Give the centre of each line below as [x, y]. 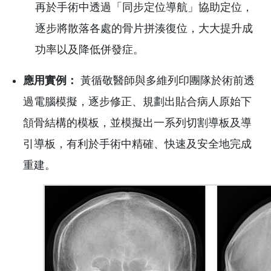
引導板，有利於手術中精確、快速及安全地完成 [137, 144]
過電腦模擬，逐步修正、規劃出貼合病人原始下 [137, 101]
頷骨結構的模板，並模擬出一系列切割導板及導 [137, 122]
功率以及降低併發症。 [90, 49]
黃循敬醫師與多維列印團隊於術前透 [166, 80]
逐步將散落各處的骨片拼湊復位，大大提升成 [144, 28]
